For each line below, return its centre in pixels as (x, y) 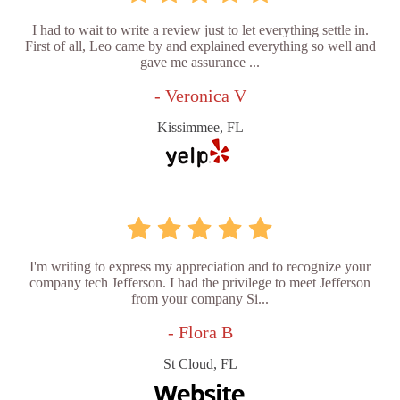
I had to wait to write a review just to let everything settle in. (200, 29)
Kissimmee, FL (200, 127)
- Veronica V (200, 95)
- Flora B (200, 332)
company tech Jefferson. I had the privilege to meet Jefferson (200, 282)
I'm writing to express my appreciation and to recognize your (200, 266)
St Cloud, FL (200, 363)
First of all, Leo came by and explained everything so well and (200, 46)
